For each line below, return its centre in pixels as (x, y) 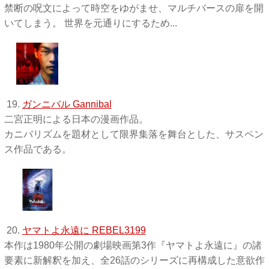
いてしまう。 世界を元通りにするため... (90, 23)
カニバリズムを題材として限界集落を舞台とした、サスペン (134, 134)
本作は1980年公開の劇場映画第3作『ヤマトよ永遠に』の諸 (133, 245)
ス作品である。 (38, 149)
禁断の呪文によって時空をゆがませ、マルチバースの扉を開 (134, 8)
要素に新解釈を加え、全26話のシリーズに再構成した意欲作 (134, 260)
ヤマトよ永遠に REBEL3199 (84, 230)
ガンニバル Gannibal (67, 104)
